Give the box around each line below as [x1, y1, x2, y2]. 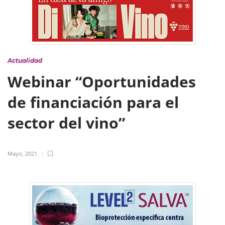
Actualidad [8, 57, 42, 64]
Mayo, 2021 [8, 150, 37, 157]
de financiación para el [8, 92, 179, 113]
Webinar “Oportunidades [8, 71, 196, 92]
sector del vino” [8, 113, 129, 133]
